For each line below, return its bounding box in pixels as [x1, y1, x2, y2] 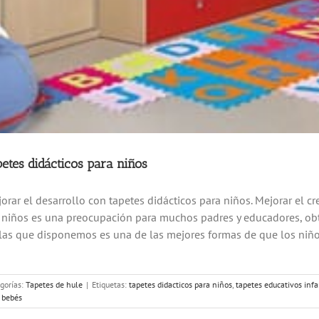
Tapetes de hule [26, 278, 83, 290]
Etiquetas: [92, 278, 129, 290]
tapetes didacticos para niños [129, 278, 232, 290]
